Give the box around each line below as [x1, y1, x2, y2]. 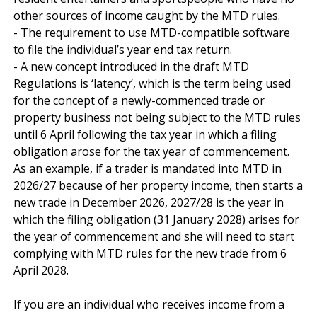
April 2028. [13, 262, 69, 278]
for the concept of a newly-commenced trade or [13, 92, 265, 108]
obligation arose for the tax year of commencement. [13, 143, 289, 159]
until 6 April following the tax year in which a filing [13, 126, 277, 142]
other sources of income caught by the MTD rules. [13, 7, 280, 23]
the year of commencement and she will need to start [13, 228, 294, 244]
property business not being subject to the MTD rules [13, 109, 301, 125]
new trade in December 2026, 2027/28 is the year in [13, 194, 284, 210]
